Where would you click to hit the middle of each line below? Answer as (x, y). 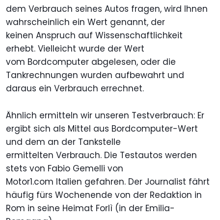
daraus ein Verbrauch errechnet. (75, 89)
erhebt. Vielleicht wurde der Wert (75, 49)
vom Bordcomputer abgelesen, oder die (91, 62)
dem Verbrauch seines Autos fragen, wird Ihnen (107, 9)
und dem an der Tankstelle (63, 142)
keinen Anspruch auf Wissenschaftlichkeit (94, 36)
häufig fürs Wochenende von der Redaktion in (104, 195)
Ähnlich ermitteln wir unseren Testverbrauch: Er (105, 116)
